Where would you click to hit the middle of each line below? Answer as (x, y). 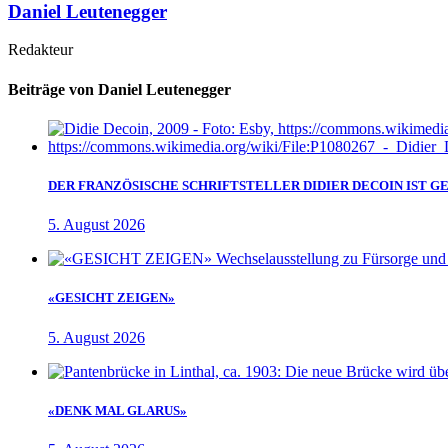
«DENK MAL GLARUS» (117, 410)
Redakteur (40, 50)
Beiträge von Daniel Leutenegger (119, 89)
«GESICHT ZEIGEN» (111, 298)
